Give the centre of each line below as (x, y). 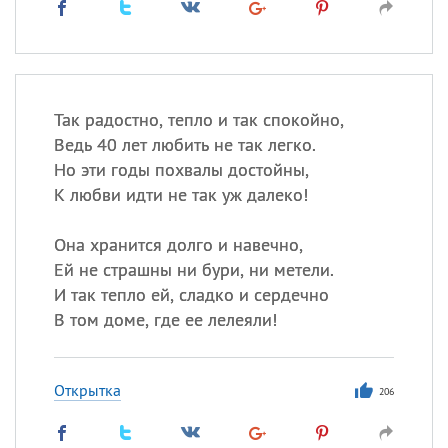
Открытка (87, 390)
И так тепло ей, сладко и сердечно (191, 294)
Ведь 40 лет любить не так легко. (184, 144)
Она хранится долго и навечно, (178, 244)
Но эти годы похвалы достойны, (181, 169)
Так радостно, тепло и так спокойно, (198, 119)
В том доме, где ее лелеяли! (165, 319)
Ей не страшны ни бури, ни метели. (193, 269)
